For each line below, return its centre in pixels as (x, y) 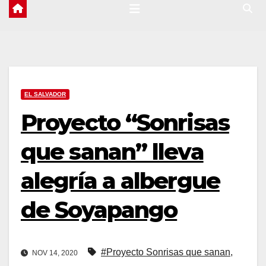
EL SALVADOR (45, 94)
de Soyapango (99, 210)
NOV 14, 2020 (55, 253)
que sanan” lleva (112, 152)
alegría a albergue (120, 181)
